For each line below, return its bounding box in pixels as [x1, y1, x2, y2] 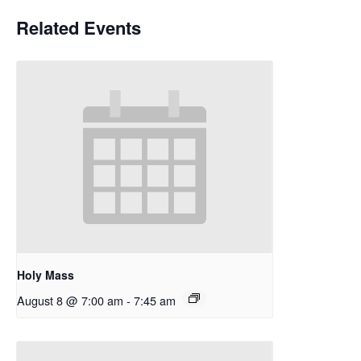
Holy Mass [17, 266, 74, 283]
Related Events [16, 15, 141, 40]
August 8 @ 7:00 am [17, 291, 123, 309]
